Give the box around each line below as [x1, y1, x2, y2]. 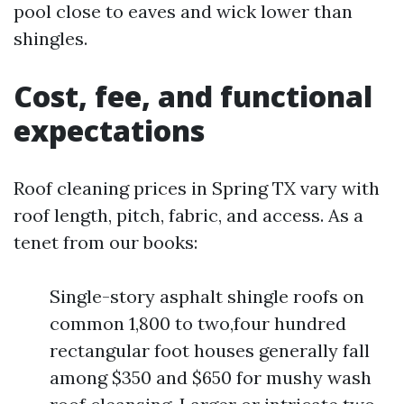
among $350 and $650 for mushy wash [50, 366, 372, 389]
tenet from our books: [14, 231, 197, 253]
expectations [14, 111, 205, 150]
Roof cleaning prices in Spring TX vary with [14, 177, 380, 199]
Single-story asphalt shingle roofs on [50, 285, 364, 308]
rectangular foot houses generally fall [50, 339, 370, 362]
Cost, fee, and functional [14, 77, 372, 115]
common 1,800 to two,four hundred [50, 312, 346, 335]
